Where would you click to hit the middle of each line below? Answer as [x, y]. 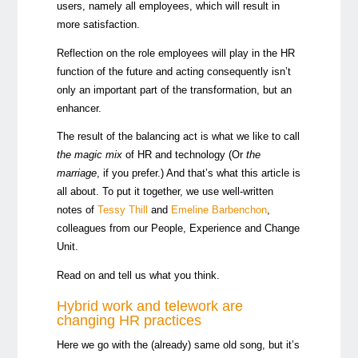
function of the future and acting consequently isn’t [173, 71]
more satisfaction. [98, 24]
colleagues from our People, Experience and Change [178, 229]
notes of [77, 210]
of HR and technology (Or [184, 155]
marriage [76, 173]
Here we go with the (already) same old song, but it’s [178, 344]
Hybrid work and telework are [149, 306]
